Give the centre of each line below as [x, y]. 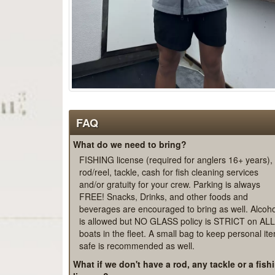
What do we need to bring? [130, 184]
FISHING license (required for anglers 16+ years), [176, 199]
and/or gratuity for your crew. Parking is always [170, 224]
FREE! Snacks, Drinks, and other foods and [164, 236]
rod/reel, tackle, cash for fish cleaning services [169, 211]
